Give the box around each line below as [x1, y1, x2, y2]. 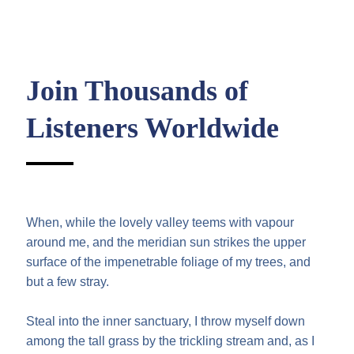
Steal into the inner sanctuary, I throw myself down [26, 314, 306, 328]
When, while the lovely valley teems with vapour [26, 216, 295, 229]
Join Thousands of [26, 75, 249, 107]
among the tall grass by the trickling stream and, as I [26, 334, 315, 348]
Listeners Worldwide [26, 112, 280, 144]
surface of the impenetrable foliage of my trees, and [26, 255, 311, 269]
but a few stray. [26, 275, 110, 288]
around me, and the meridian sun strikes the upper [26, 235, 307, 249]
